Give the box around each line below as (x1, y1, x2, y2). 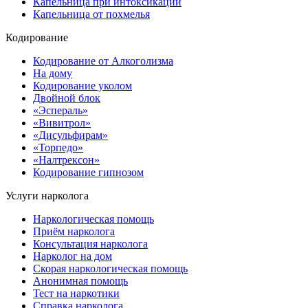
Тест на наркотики (33, 287, 120, 300)
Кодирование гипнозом (33, 166, 144, 179)
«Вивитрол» (33, 117, 91, 129)
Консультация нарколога (33, 238, 148, 250)
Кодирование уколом (33, 80, 132, 92)
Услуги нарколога (5, 190, 89, 202)
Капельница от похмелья (33, 8, 150, 21)
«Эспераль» (33, 104, 88, 117)
